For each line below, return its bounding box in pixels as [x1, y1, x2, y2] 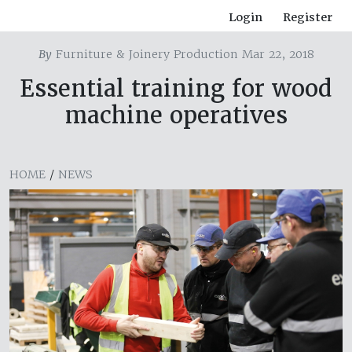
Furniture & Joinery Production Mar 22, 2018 [51, 47, 314, 62]
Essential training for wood [20, 74, 332, 104]
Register [283, 10, 332, 25]
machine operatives [64, 101, 288, 130]
